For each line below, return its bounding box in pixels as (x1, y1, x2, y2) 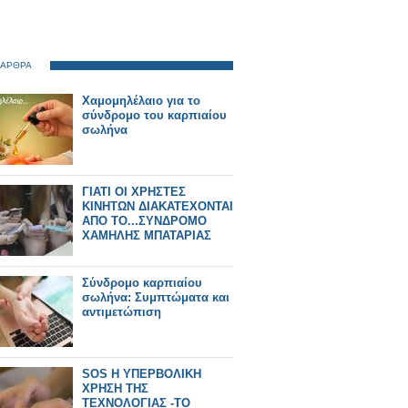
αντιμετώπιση (82, 305, 161, 319)
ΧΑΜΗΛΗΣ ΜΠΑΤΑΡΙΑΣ (82, 229, 211, 242)
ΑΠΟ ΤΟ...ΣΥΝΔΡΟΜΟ (82, 214, 207, 228)
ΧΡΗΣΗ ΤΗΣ (82, 382, 148, 395)
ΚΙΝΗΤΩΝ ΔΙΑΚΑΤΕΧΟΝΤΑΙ (82, 199, 233, 213)
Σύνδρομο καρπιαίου (82, 276, 202, 290)
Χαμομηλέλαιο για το (82, 94, 200, 107)
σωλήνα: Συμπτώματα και (82, 291, 229, 304)
